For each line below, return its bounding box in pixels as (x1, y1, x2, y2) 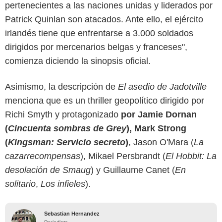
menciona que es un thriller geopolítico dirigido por (5, 95, 204, 106)
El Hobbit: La (166, 151, 217, 161)
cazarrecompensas (5, 151, 80, 161)
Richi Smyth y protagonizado (5, 109, 121, 119)
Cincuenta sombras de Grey (8, 123, 126, 133)
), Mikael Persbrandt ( (80, 151, 166, 161)
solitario (5, 178, 36, 189)
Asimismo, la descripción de (5, 81, 118, 92)
